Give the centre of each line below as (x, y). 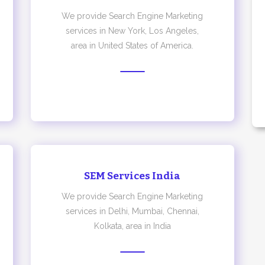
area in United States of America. (132, 46)
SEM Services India (132, 176)
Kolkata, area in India (132, 226)
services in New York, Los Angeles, (132, 31)
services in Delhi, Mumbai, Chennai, (132, 211)
